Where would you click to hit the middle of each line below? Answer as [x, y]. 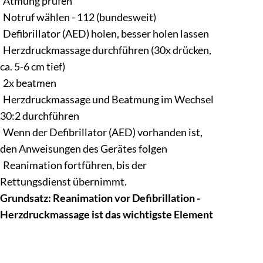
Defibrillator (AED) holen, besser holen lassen [106, 33]
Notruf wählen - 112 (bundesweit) [79, 17]
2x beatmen [29, 83]
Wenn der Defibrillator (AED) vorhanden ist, [102, 132]
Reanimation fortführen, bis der [75, 165]
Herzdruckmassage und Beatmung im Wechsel [108, 99]
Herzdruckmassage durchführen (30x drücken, [107, 50]
